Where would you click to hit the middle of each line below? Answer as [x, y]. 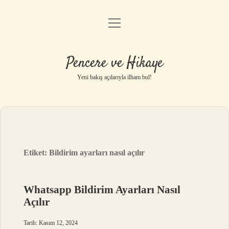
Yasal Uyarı [114, 77]
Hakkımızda [114, 104]
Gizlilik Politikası [114, 51]
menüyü [124, 22]
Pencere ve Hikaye [114, 63]
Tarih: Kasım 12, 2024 [51, 223]
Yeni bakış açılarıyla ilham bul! [114, 77]
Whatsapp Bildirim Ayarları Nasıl [102, 190]
